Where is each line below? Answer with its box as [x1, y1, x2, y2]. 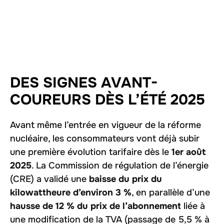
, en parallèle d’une [131, 186, 210, 198]
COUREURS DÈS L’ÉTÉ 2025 [10, 90, 205, 109]
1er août [171, 146, 206, 157]
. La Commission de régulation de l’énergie [31, 159, 208, 171]
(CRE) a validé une [10, 173, 89, 184]
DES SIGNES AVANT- [10, 73, 157, 92]
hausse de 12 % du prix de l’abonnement [10, 200, 181, 211]
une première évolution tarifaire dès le [10, 146, 171, 157]
